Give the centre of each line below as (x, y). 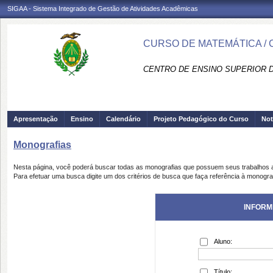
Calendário (123, 119)
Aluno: (223, 241)
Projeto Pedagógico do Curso (201, 119)
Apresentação (36, 119)
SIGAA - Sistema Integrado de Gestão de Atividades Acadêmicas (103, 9)
